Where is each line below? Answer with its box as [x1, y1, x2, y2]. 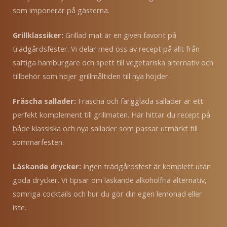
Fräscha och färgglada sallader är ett [78, 95, 203, 106]
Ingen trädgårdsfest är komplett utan [83, 161, 211, 172]
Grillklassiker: [13, 29, 65, 40]
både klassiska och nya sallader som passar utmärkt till [13, 123, 198, 133]
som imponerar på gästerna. [13, 5, 109, 15]
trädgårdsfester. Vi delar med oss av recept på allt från [13, 43, 200, 54]
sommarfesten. [13, 136, 64, 147]
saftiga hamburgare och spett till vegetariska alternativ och [13, 57, 213, 67]
